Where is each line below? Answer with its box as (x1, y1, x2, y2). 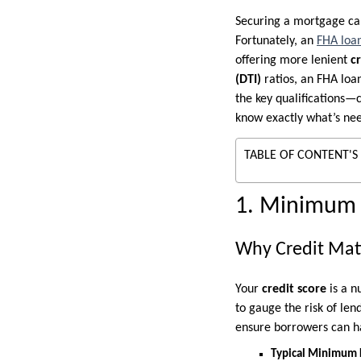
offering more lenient (235, 53, 351, 67)
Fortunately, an (235, 34, 317, 48)
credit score (262, 282, 326, 296)
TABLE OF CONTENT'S (244, 148, 358, 162)
